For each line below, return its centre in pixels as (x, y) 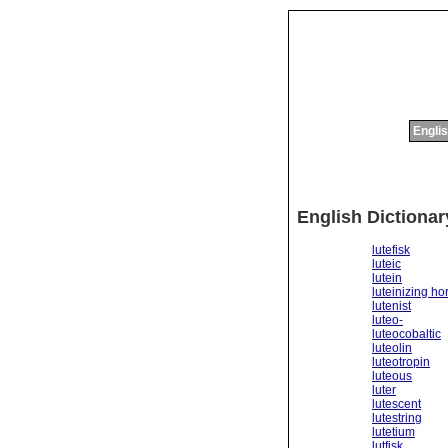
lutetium (393, 431)
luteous (392, 375)
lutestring (397, 417)
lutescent (396, 403)
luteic (386, 263)
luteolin (392, 347)
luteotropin (401, 361)
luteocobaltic (406, 333)
